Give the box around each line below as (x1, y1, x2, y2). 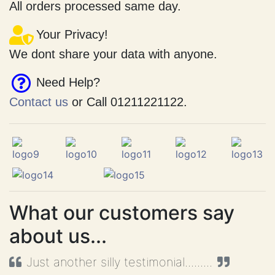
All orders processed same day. (9, 20, 181, 34)
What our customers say (9, 221, 234, 246)
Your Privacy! (36, 48, 108, 62)
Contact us (9, 115, 68, 130)
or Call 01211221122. (68, 115, 187, 130)
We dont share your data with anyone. (9, 68, 217, 82)
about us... (9, 244, 107, 269)
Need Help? (36, 96, 100, 110)
